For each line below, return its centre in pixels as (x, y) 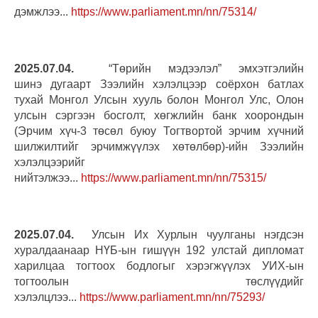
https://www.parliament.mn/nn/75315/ (174, 177)
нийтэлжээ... (48, 177)
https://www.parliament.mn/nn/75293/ (172, 297)
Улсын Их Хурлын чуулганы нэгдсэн (189, 234)
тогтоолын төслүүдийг (159, 281)
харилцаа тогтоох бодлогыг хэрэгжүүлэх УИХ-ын (159, 265)
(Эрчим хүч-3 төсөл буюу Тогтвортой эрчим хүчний (159, 131)
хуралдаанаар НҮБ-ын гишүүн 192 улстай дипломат (159, 250)
